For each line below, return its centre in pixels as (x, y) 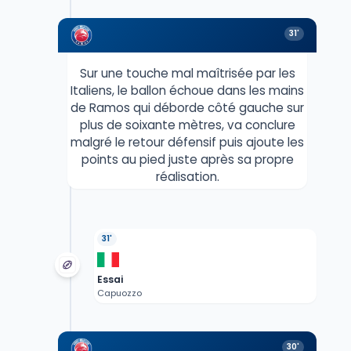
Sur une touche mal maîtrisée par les (187, 73)
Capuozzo (119, 293)
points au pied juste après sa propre (187, 159)
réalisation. (187, 176)
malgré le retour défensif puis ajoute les (187, 142)
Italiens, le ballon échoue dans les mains (187, 90)
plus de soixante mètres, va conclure (187, 125)
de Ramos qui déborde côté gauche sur (187, 107)
